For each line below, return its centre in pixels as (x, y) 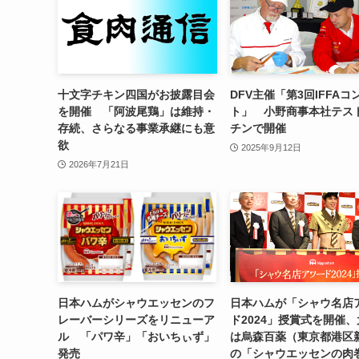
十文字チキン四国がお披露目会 (136, 95)
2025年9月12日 (271, 147)
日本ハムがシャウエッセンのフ (136, 303)
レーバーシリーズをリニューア (136, 319)
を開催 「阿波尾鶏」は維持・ (136, 112)
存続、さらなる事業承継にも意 (136, 129)
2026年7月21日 (99, 164)
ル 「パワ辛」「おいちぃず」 (136, 336)
